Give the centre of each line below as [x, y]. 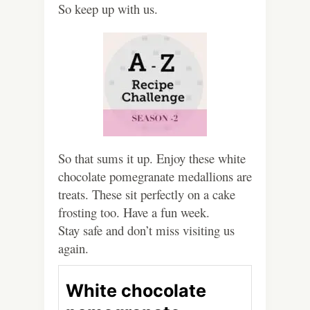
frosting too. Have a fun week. [134, 212]
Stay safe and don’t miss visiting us [146, 230]
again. [73, 248]
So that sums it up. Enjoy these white [152, 158]
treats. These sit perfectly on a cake [147, 194]
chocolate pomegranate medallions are [155, 176]
